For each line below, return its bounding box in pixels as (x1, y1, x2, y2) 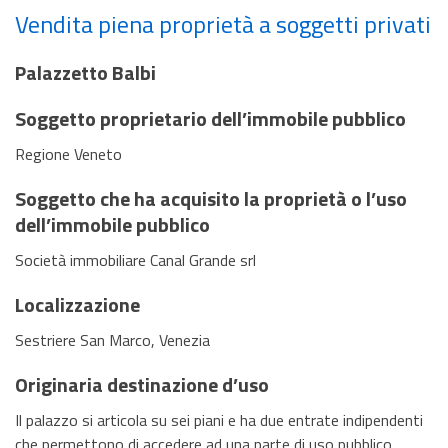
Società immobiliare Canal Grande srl (15, 247, 256, 272)
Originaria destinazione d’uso (15, 368, 269, 400)
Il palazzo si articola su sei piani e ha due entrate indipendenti (15, 407, 423, 432)
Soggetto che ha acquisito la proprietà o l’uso (15, 182, 407, 214)
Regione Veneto (15, 141, 122, 166)
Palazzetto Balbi (15, 56, 156, 88)
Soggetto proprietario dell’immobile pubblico (15, 102, 406, 134)
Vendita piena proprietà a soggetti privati (15, 5, 431, 42)
